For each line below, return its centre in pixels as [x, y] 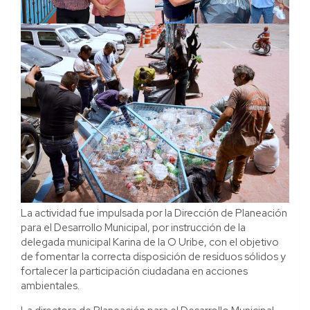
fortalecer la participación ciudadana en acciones [134, 271]
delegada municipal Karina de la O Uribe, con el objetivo [150, 242]
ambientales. [50, 285]
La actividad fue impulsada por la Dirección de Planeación [154, 213]
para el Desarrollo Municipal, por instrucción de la [133, 227]
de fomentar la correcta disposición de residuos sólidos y [153, 256]
